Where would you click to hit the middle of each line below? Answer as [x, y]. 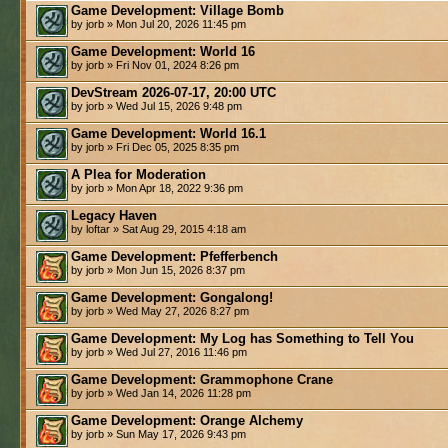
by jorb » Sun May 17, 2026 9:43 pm [158, 433]
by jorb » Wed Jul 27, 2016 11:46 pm [159, 351]
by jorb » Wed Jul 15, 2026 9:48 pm [156, 105]
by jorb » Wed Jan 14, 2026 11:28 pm [161, 392]
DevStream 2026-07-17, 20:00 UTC [173, 92]
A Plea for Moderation [138, 174]
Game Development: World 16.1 [168, 133]
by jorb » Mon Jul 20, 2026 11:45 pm [158, 23]
